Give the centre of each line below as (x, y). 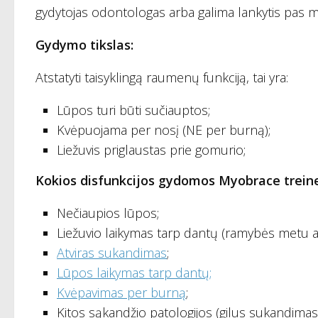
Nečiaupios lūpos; (108, 213)
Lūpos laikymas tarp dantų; (134, 273)
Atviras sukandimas (112, 253)
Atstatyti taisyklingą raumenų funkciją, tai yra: (162, 78)
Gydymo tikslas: (84, 45)
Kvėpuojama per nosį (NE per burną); (164, 130)
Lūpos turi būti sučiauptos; (133, 110)
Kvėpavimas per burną (121, 293)
